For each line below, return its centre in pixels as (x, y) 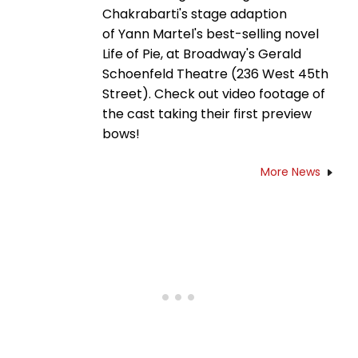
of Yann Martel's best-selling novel (211, 34)
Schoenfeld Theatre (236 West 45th (215, 74)
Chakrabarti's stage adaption (195, 14)
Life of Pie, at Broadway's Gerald (202, 54)
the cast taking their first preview (207, 113)
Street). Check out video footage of (214, 93)
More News (290, 171)
